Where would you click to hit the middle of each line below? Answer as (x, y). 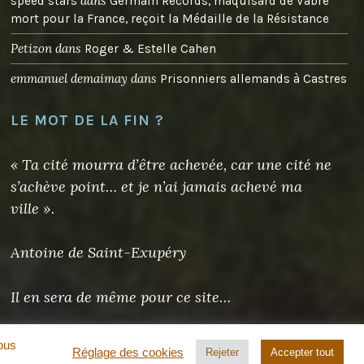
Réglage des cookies (128, 352)
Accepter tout (302, 352)
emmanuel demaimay (69, 79)
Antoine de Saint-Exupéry (99, 253)
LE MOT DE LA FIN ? (88, 120)
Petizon (32, 49)
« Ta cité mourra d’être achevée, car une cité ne (171, 164)
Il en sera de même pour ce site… (121, 297)
